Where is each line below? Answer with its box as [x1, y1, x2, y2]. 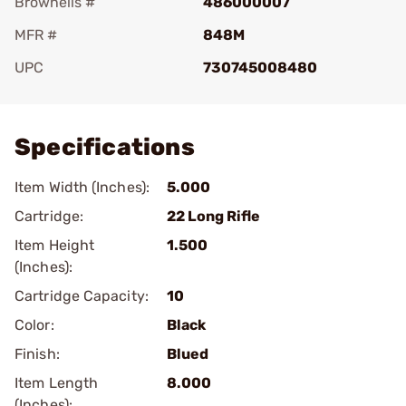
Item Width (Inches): [14, 179, 150, 196]
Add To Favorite [40, 84, 147, 101]
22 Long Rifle [167, 208, 260, 225]
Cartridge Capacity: [14, 287, 149, 304]
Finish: [14, 345, 60, 362]
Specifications [14, 133, 195, 161]
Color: [14, 316, 54, 333]
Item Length [14, 374, 99, 391]
